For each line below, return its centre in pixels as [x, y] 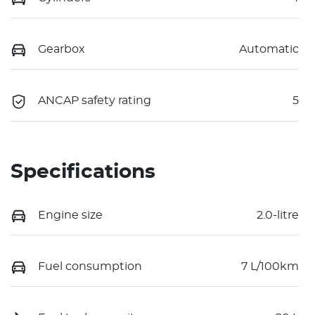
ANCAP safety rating [95, 101]
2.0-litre [278, 215]
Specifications [83, 172]
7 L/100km [270, 267]
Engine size [70, 215]
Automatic [269, 50]
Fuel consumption [90, 267]
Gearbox [62, 50]
